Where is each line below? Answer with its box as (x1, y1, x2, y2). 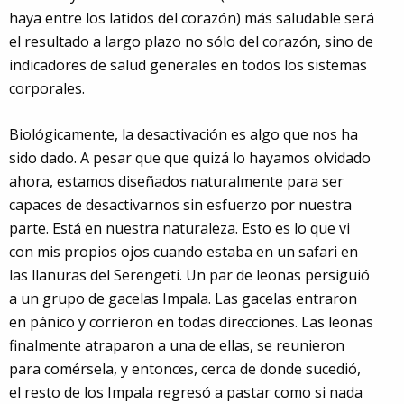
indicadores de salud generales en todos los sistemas (9, 54, 367, 75)
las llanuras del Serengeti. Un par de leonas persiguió (9, 264, 370, 285)
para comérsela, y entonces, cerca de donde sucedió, (9, 358, 361, 379)
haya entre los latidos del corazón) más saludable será (9, 7, 374, 28)
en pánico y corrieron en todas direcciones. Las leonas (9, 311, 373, 332)
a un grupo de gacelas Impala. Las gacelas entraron (9, 288, 357, 308)
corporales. (9, 78, 85, 98)
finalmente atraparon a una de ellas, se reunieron (9, 335, 344, 355)
